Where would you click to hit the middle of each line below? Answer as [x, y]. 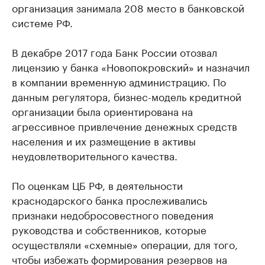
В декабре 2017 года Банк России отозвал [114, 51]
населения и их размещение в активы [104, 140]
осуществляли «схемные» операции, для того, [125, 244]
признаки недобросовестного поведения [113, 214]
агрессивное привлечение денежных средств [125, 125]
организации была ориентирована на [102, 111]
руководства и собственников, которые [109, 229]
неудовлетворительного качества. [95, 155]
